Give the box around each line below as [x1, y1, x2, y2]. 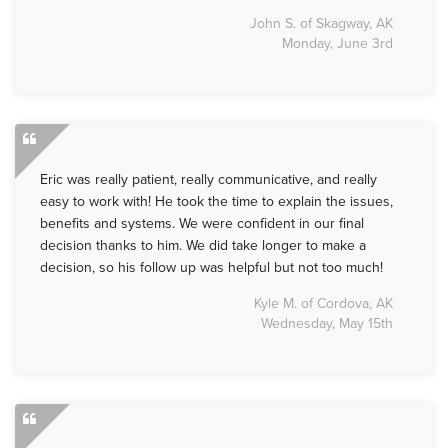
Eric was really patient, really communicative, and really [40, 171, 377, 189]
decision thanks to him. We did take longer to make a [40, 237, 366, 255]
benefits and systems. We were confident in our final [40, 215, 364, 233]
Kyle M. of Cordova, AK [254, 295, 393, 313]
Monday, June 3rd [282, 35, 393, 53]
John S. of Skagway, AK [250, 15, 393, 33]
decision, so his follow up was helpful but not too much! [40, 259, 391, 277]
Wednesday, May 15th [261, 315, 393, 333]
